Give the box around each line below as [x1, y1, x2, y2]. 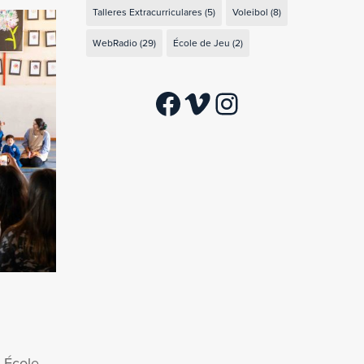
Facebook [153, 81, 283, 123]
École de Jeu [172, 35, 230, 50]
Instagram [211, 81, 340, 123]
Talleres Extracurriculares [92, 4, 202, 19]
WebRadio [92, 35, 137, 50]
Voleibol [232, 4, 268, 19]
